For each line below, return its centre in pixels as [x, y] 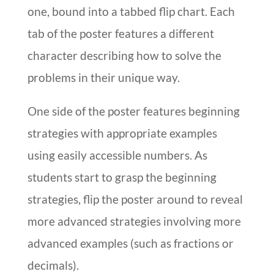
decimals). [53, 265]
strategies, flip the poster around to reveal [135, 199]
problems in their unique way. [103, 77]
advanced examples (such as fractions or [130, 243]
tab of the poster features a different [120, 33]
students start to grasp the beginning [122, 177]
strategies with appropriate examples [122, 133]
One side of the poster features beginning [133, 111]
